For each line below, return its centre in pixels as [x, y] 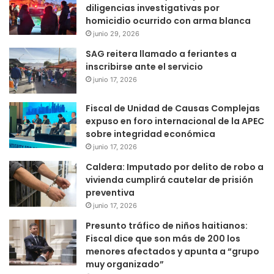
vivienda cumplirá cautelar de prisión [169, 180]
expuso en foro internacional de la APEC [175, 121]
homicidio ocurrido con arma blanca [168, 20]
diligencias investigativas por [153, 8]
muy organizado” [125, 264]
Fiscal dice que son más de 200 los [163, 238]
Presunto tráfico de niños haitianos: [167, 225]
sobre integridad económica [150, 134]
